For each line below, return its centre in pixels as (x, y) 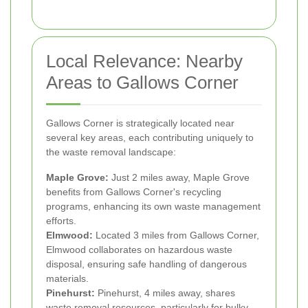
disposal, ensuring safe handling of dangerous (146, 264)
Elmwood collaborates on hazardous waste (139, 249)
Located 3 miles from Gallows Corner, (176, 235)
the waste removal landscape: (111, 152)
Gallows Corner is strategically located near (140, 123)
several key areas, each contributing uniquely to (150, 137)
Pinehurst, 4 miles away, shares (165, 293)
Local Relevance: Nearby (144, 61)
